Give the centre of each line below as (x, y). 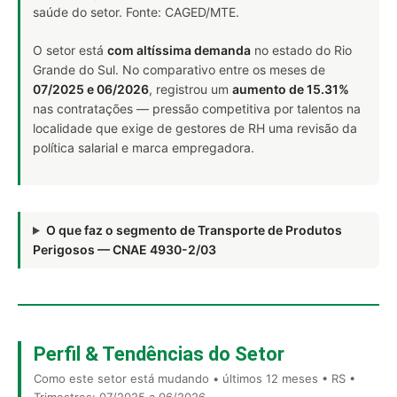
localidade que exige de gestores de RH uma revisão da (195, 128)
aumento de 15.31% (291, 89)
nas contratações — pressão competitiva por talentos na (197, 109)
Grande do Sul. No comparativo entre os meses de (179, 70)
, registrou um (191, 89)
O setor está (70, 50)
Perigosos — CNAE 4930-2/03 (125, 249)
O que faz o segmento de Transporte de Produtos (194, 230)
